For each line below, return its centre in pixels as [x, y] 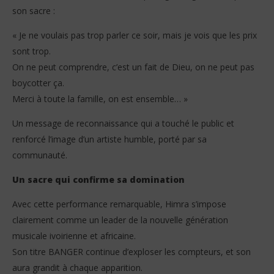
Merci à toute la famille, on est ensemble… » [100, 99]
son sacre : [34, 11]
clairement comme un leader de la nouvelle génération [120, 220]
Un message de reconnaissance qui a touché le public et [123, 124]
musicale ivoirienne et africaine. [74, 236]
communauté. [40, 155]
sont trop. [31, 51]
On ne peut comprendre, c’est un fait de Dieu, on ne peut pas [133, 67]
